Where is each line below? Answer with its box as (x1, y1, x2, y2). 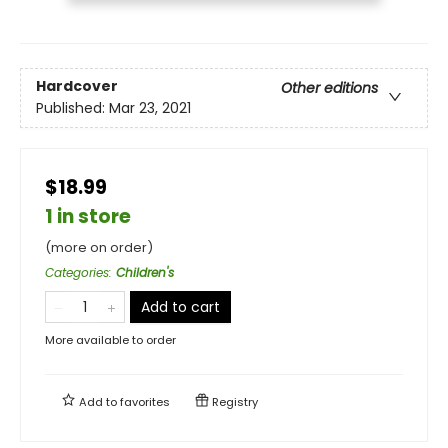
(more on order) (45, 237, 153, 257)
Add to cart (141, 296, 220, 317)
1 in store (45, 202, 131, 230)
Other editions (281, 77, 378, 98)
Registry (209, 393, 258, 410)
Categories (45, 263, 109, 281)
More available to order (45, 331, 176, 348)
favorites (120, 393, 170, 410)
